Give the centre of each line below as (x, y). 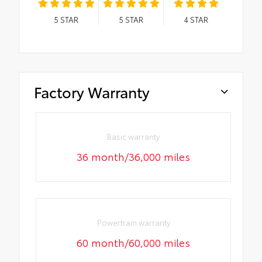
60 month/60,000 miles (134, 242)
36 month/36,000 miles (134, 156)
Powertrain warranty (133, 223)
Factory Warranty (92, 91)
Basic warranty (134, 136)
